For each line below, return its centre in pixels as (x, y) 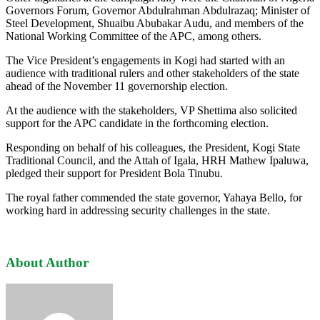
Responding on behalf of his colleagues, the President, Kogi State (153, 147)
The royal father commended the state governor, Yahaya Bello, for (154, 197)
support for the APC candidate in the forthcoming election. (137, 123)
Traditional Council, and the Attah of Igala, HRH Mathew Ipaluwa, (157, 160)
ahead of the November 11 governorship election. (117, 86)
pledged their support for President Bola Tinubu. (114, 173)
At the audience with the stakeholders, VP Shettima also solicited (151, 110)
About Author (47, 262)
